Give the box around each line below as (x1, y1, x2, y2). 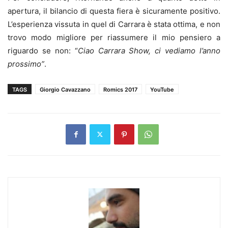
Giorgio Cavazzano (40, 85, 91, 93)
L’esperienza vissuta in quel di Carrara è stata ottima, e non (8, 19, 220, 29)
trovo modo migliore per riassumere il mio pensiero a (8, 32, 220, 42)
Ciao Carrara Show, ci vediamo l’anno (77, 45, 220, 55)
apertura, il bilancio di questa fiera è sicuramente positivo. (8, 6, 220, 16)
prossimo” (8, 59, 44, 69)
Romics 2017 (103, 85, 137, 93)
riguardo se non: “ (8, 45, 78, 55)
